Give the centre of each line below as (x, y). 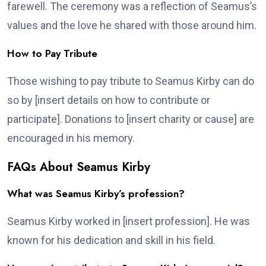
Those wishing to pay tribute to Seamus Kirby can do (131, 81)
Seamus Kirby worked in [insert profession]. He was (129, 221)
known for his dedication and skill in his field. (111, 240)
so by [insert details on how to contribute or (109, 100)
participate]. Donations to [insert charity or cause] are (131, 119)
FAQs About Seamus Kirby (79, 167)
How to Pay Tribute (52, 54)
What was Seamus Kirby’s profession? (96, 194)
